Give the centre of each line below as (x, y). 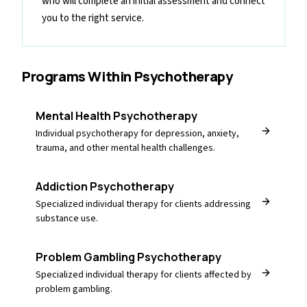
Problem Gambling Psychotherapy (128, 257)
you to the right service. (93, 18)
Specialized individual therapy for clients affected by (144, 275)
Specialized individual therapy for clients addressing (143, 204)
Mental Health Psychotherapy (116, 115)
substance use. (67, 218)
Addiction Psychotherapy (105, 186)
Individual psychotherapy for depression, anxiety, (137, 133)
